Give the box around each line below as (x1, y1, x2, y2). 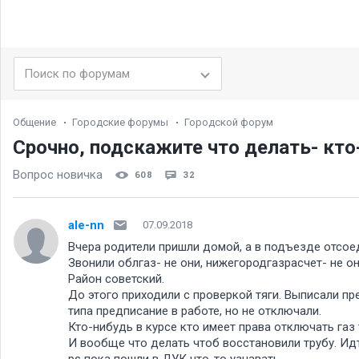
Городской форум (184, 116, 273, 128)
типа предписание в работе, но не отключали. (68, 304, 321, 318)
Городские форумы (72, 116, 168, 128)
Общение (13, 116, 56, 128)
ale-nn (68, 217, 104, 232)
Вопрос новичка (13, 167, 103, 182)
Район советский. (68, 272, 164, 286)
